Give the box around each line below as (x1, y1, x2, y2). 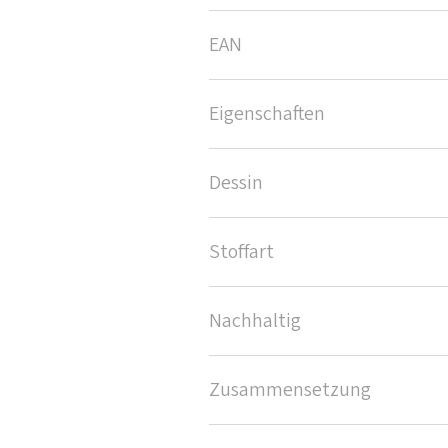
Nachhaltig (209, 307, 301, 336)
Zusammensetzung (209, 376, 371, 405)
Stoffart (209, 238, 274, 267)
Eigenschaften (209, 100, 325, 129)
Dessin (209, 169, 263, 198)
